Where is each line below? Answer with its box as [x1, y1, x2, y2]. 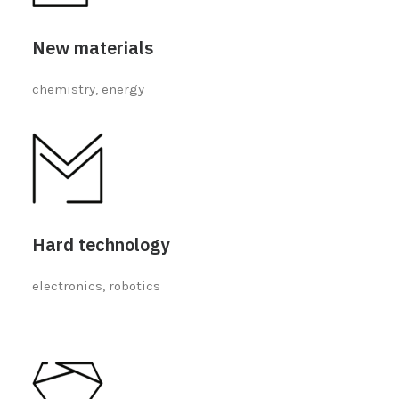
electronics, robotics [32, 278, 160, 294]
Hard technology [32, 232, 169, 256]
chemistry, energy [32, 81, 144, 97]
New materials [32, 36, 153, 60]
